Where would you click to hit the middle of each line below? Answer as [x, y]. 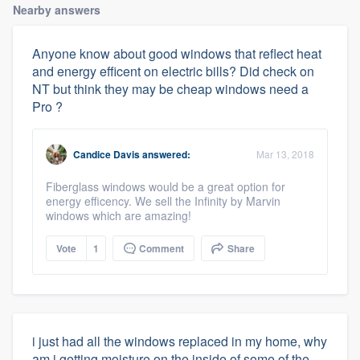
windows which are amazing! [119, 215]
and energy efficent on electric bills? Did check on [173, 71]
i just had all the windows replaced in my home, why [180, 341]
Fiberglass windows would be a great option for [166, 186]
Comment [160, 248]
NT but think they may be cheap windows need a [170, 88]
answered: [165, 154]
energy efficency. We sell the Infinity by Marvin [163, 200]
